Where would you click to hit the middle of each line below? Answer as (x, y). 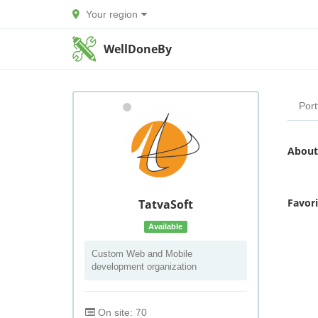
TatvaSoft (165, 204)
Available (166, 226)
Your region (112, 14)
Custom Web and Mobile (142, 254)
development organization (144, 267)
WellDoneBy (138, 49)
